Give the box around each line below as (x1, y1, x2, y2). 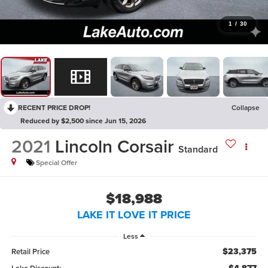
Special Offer (35, 157, 77, 168)
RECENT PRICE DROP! (18, 102, 90, 112)
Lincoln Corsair (54, 133, 173, 160)
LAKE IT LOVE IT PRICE (77, 206, 191, 223)
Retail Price (11, 246, 50, 258)
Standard (178, 142, 218, 157)
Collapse (232, 102, 260, 112)
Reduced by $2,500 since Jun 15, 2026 (20, 115, 146, 126)
